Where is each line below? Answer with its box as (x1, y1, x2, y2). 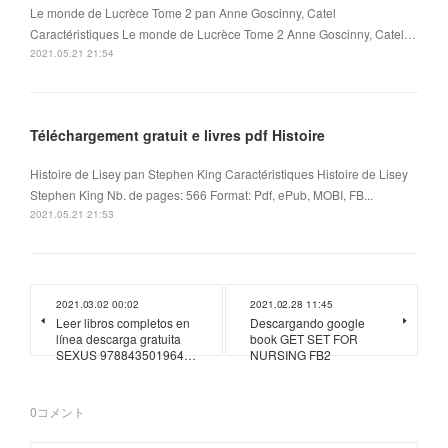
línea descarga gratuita (56, 330, 181, 348)
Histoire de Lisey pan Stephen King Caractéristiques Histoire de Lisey (30, 165, 408, 183)
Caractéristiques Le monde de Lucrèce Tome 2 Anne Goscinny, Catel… (30, 25, 416, 43)
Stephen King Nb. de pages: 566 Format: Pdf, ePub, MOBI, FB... (30, 186, 373, 204)
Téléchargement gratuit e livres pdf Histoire (30, 125, 325, 146)
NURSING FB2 (250, 346, 331, 364)
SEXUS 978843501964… (56, 346, 196, 364)
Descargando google (250, 314, 365, 332)
